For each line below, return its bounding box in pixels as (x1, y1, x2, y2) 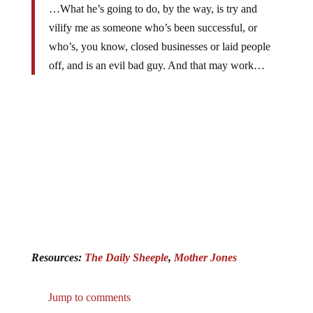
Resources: (31, 251, 85, 263)
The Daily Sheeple (84, 251, 168, 263)
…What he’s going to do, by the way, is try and (48, 3, 257, 15)
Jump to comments (45, 291, 131, 303)
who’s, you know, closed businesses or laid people (48, 41, 270, 53)
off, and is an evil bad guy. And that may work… (48, 59, 265, 72)
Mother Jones (173, 251, 237, 263)
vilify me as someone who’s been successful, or (48, 22, 257, 34)
